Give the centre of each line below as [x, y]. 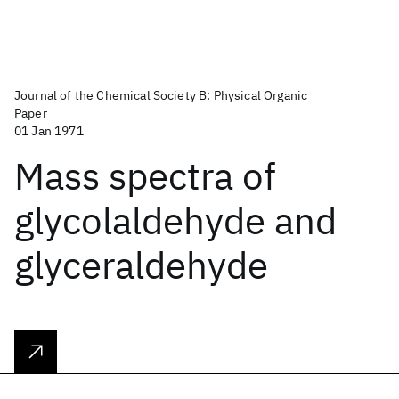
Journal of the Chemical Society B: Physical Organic [161, 95]
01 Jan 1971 [49, 131]
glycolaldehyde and [175, 220]
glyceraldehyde [141, 265]
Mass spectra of [145, 176]
